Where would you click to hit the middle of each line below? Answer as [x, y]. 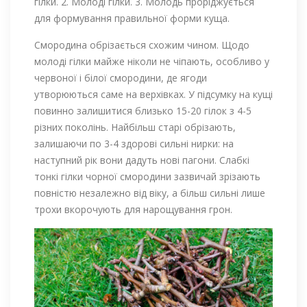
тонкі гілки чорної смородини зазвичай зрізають [147, 176]
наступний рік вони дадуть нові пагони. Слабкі [142, 160]
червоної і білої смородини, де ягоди [121, 77]
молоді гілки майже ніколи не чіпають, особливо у [152, 61]
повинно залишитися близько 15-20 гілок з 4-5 [143, 110]
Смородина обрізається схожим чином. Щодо [142, 45]
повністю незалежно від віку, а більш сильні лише [150, 193]
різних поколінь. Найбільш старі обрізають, [135, 127]
